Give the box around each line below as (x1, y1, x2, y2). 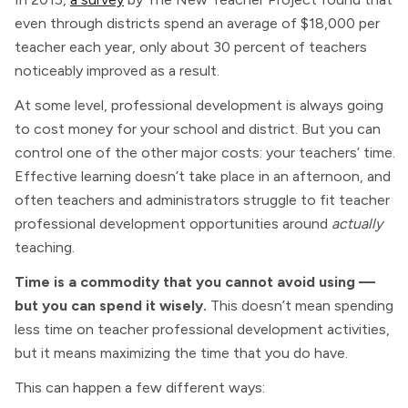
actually (331, 215, 382, 233)
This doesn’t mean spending (207, 297, 393, 315)
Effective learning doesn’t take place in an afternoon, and (15, 168, 391, 186)
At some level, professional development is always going (15, 97, 383, 115)
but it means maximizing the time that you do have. (15, 344, 348, 362)
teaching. (15, 239, 75, 257)
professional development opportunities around (15, 215, 331, 233)
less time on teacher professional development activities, (15, 321, 390, 339)
